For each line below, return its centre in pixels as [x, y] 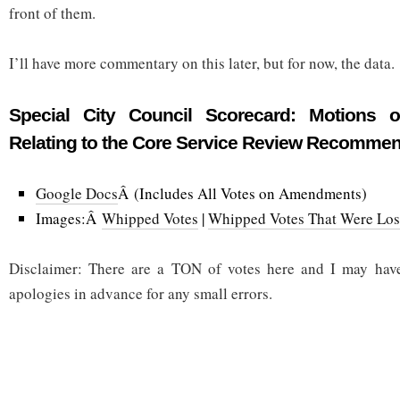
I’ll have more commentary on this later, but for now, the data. [202, 62]
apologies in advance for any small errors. [141, 293]
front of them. [52, 12]
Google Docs [77, 193]
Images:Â [69, 218]
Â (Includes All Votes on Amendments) [242, 193]
